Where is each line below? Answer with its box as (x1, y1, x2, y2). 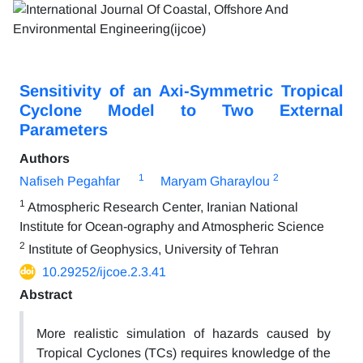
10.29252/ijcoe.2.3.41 (42, 265, 166, 279)
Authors (19, 152, 70, 165)
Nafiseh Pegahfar (19, 174, 120, 188)
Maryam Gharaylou (160, 174, 270, 188)
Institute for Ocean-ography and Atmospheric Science (19, 220, 324, 233)
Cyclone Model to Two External (19, 101, 344, 119)
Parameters (19, 121, 108, 139)
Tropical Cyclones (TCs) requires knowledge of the (36, 346, 331, 360)
